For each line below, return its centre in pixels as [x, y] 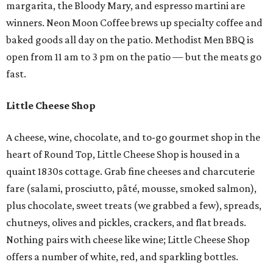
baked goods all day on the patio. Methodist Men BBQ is [130, 40]
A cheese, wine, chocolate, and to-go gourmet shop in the [133, 137]
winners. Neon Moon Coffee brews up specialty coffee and [134, 23]
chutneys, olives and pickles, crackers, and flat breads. [126, 223]
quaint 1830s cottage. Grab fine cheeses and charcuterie [130, 172]
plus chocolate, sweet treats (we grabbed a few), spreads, [134, 206]
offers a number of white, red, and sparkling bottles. [122, 257]
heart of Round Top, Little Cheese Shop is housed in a [123, 154]
